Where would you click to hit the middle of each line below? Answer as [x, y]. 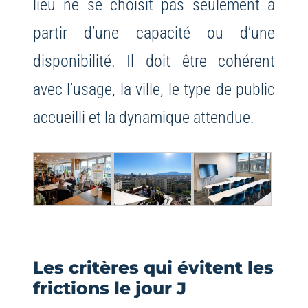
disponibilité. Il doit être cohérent [154, 61]
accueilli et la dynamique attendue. [143, 118]
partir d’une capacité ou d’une [154, 33]
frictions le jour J [109, 288]
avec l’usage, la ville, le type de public [154, 89]
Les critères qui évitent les [153, 268]
